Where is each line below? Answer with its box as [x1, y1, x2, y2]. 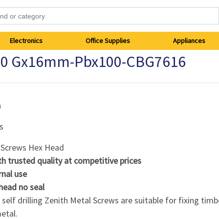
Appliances [173, 36, 205, 45]
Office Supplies [86, 36, 130, 45]
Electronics [10, 36, 43, 45]
